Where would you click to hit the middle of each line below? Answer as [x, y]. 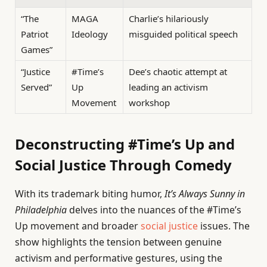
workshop [149, 103]
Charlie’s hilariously [169, 19]
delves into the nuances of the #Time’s [154, 209]
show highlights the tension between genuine [118, 242]
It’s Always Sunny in [205, 193]
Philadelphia [41, 209]
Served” [36, 87]
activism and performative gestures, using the [119, 258]
